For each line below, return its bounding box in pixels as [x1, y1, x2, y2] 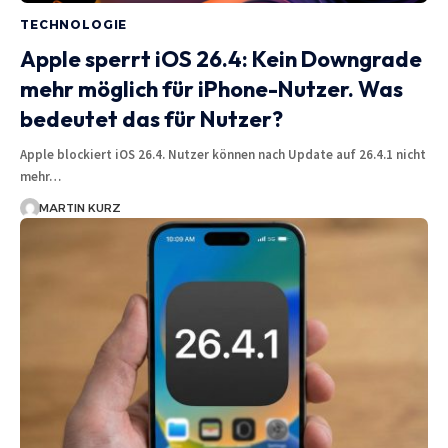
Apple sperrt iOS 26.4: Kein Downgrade [20, 44, 422, 73]
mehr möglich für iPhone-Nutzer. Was [20, 74, 403, 103]
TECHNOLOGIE [20, 16, 128, 32]
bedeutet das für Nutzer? [20, 104, 283, 133]
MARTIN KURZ [38, 200, 121, 215]
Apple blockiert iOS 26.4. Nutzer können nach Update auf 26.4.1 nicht [20, 145, 426, 163]
